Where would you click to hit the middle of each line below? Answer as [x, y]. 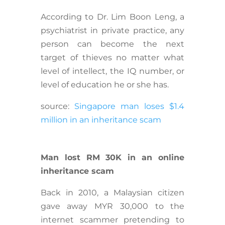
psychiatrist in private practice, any [113, 31]
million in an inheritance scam [101, 120]
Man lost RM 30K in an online [113, 158]
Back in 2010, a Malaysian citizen [113, 193]
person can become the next [113, 44]
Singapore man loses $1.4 [129, 106]
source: [57, 106]
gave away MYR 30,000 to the [113, 206]
